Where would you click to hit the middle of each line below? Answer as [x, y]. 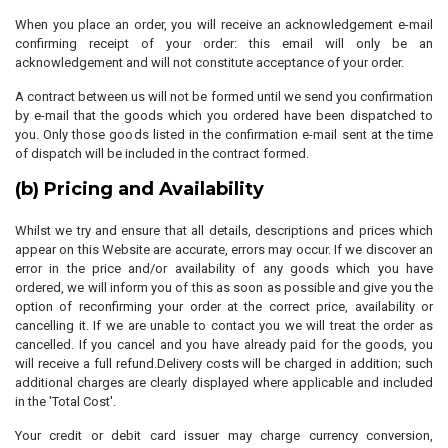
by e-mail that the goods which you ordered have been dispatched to [224, 115]
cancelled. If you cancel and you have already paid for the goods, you [224, 344]
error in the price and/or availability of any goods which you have [224, 268]
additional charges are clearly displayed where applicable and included [224, 382]
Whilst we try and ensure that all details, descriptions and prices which [224, 230]
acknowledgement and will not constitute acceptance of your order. [209, 62]
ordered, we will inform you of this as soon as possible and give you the [224, 287]
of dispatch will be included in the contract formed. [162, 153]
